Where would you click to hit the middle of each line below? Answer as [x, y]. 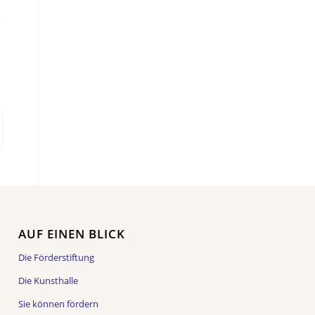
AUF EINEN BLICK [72, 233]
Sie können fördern [59, 303]
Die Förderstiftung [57, 257]
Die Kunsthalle [49, 280]
